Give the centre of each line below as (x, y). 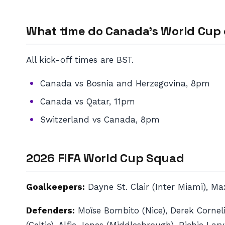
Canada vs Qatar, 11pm (88, 101)
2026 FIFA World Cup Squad (105, 158)
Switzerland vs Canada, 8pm (100, 120)
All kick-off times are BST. (80, 60)
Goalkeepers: (55, 187)
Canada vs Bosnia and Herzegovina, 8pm (125, 83)
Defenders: (50, 210)
